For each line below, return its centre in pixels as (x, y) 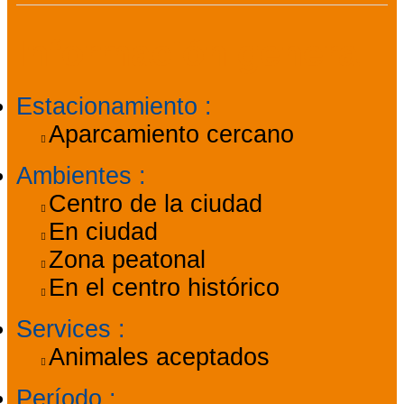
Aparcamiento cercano (171, 135)
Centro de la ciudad (155, 204)
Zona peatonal (127, 260)
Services (67, 330)
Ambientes (78, 176)
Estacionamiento (110, 107)
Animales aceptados (159, 358)
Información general (193, 54)
